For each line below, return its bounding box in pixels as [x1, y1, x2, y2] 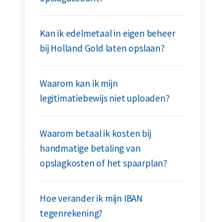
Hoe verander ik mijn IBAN [40, 192, 143, 204]
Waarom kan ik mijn [40, 77, 118, 89]
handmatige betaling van [40, 142, 141, 154]
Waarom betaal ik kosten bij [40, 127, 151, 139]
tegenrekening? [40, 207, 103, 219]
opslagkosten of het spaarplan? [40, 157, 168, 169]
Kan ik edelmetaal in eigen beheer [40, 27, 175, 39]
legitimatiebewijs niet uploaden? [40, 92, 170, 104]
